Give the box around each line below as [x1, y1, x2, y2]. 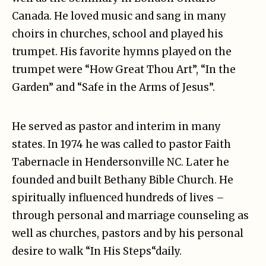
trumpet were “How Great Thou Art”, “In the [12, 63, 236, 77]
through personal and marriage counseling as [12, 209, 249, 223]
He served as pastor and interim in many [12, 120, 221, 134]
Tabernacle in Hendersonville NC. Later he [12, 156, 229, 169]
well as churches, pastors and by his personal [12, 227, 243, 240]
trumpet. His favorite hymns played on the [12, 45, 232, 59]
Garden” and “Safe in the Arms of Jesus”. [12, 81, 215, 94]
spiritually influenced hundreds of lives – [12, 191, 224, 205]
